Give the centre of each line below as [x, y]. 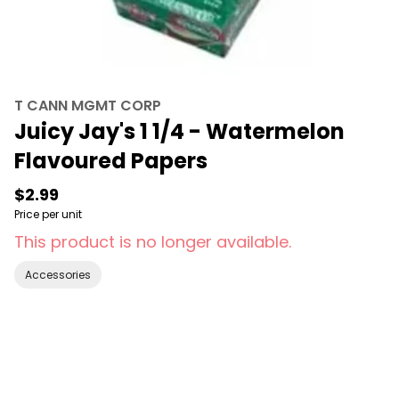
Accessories [58, 275]
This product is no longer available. [153, 242]
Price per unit [48, 214]
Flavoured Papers [111, 161]
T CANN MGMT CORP [88, 106]
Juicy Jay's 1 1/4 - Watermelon [179, 131]
